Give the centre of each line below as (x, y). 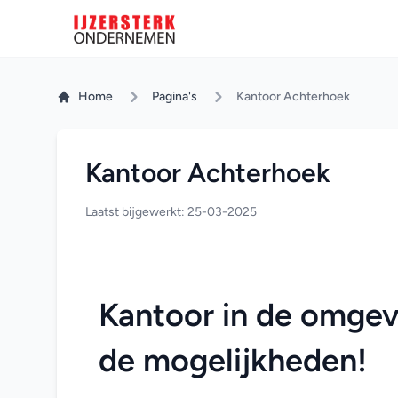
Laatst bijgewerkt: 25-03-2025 (171, 212)
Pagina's (175, 96)
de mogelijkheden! (233, 360)
